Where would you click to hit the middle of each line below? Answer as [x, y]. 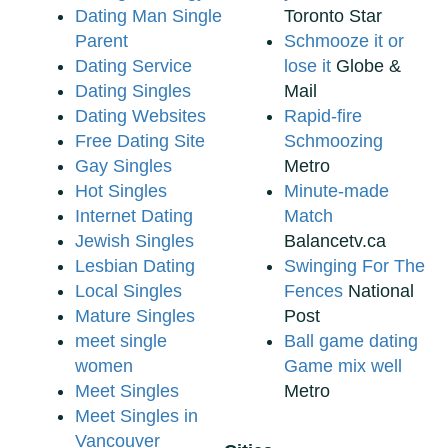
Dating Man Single [148, 16]
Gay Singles [123, 166]
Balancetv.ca [335, 241]
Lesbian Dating [135, 266]
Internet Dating [134, 216]
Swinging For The [354, 266]
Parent [101, 41]
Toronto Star [333, 16]
